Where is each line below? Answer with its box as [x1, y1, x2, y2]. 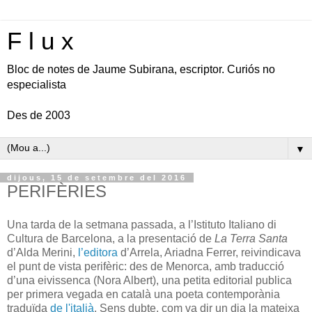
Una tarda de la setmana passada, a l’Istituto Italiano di [7, 218, 276, 231]
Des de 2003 [7, 109, 70, 121]
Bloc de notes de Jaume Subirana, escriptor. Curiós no [7, 63, 275, 75]
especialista [7, 79, 66, 91]
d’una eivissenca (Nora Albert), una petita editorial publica [7, 274, 292, 286]
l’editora [78, 246, 118, 258]
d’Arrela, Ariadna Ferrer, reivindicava [118, 246, 301, 258]
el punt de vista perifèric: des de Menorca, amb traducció [7, 260, 284, 272]
